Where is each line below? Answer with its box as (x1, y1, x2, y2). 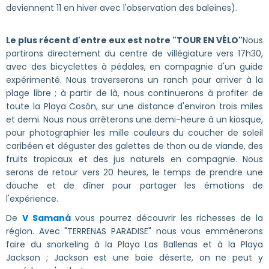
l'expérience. (6, 192, 58, 205)
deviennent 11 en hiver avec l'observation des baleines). (6, 1, 237, 14)
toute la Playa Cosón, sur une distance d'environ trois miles (6, 100, 263, 112)
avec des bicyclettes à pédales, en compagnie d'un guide (6, 60, 263, 73)
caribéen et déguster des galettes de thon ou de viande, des (6, 139, 263, 152)
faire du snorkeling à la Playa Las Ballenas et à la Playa (6, 238, 263, 250)
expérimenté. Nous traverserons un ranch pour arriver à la (6, 73, 263, 86)
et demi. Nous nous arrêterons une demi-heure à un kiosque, (6, 113, 263, 125)
